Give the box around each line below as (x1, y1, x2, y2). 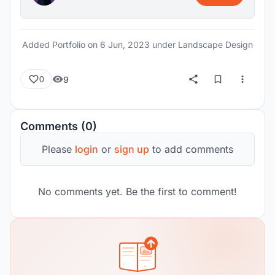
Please (42, 143, 75, 155)
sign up (114, 143, 149, 155)
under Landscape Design (150, 39, 253, 50)
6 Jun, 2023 (100, 39, 150, 50)
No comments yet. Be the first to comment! (38, 185, 237, 198)
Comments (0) (20, 120, 97, 133)
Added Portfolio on (22, 39, 100, 50)
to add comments (149, 143, 233, 155)
